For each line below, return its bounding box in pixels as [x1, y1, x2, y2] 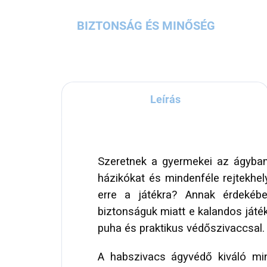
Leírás [150, 93, 181, 106]
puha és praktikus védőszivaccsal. [98, 222, 265, 235]
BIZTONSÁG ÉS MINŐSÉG [77, 18, 216, 33]
